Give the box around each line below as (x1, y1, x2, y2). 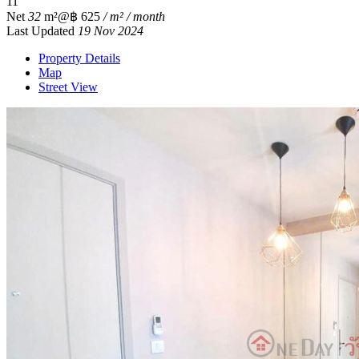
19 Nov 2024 (78, 23, 143, 38)
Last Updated (6, 23, 78, 38)
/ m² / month (100, 9, 165, 23)
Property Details (38, 50, 120, 65)
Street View (38, 79, 98, 94)
